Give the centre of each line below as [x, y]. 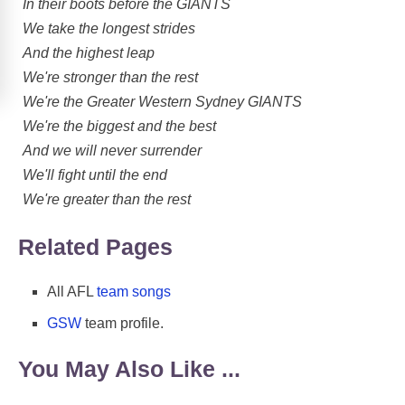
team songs [134, 292]
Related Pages [95, 246]
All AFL [72, 292]
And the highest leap [89, 52]
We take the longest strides [109, 28]
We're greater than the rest [107, 199]
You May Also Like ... [129, 368]
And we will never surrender [112, 150]
